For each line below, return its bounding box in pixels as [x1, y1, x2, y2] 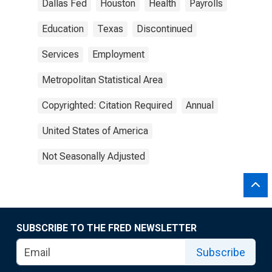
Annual [186, 100, 214, 111]
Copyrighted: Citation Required [42, 100, 172, 111]
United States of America [42, 125, 148, 137]
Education [42, 23, 84, 35]
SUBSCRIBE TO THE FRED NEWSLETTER [16, 222, 197, 234]
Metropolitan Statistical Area [42, 74, 163, 86]
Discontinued [137, 23, 192, 35]
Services [42, 49, 79, 60]
